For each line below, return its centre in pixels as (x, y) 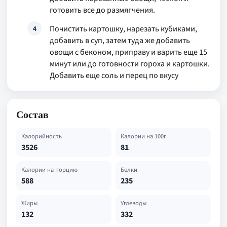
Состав (32, 114)
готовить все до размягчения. (102, 10)
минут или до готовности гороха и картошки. (130, 64)
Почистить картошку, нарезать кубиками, (123, 29)
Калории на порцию (49, 170)
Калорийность (42, 136)
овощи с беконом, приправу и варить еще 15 (128, 52)
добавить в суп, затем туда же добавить (120, 41)
